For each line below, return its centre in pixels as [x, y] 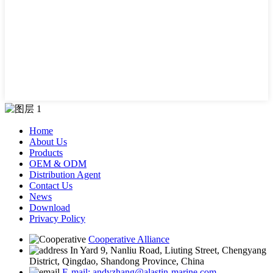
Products [46, 153]
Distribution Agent [65, 175]
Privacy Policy [57, 218]
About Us [48, 142]
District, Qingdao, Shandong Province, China [117, 261]
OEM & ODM [58, 164]
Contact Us [51, 186]
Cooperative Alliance [129, 239]
